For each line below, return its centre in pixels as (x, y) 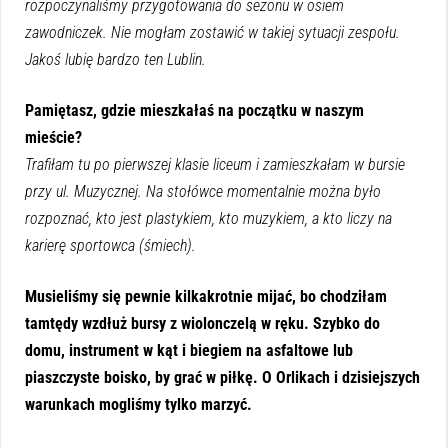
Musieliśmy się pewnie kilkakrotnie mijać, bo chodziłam (206, 296)
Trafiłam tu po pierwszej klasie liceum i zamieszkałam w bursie (215, 164)
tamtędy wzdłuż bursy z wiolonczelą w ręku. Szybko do (202, 323)
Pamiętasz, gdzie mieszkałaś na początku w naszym (194, 110)
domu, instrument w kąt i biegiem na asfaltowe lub (189, 350)
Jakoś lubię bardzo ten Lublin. (115, 59)
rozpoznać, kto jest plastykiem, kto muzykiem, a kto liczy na (208, 218)
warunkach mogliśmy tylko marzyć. (138, 404)
